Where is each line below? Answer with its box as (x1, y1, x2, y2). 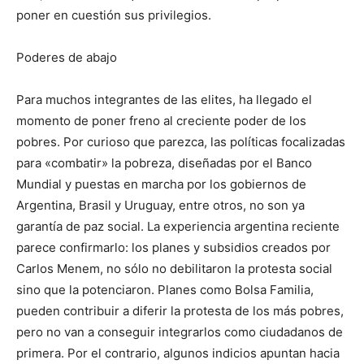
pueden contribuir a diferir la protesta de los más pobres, (16, 303, 344, 319)
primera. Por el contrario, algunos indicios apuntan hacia (16, 345, 340, 362)
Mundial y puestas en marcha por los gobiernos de (16, 176, 306, 193)
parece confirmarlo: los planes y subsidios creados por (16, 240, 331, 256)
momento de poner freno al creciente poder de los (16, 113, 306, 129)
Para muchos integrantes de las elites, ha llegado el (16, 92, 312, 108)
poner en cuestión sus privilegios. (16, 7, 211, 24)
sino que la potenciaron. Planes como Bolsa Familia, (16, 282, 314, 298)
